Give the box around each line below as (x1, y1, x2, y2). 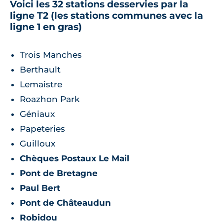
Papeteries (20, 123, 65, 134)
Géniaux (20, 109, 55, 119)
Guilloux (20, 138, 55, 148)
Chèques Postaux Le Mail (20, 153, 129, 163)
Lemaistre (20, 79, 62, 89)
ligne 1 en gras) (10, 21, 82, 33)
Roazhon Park (20, 94, 79, 104)
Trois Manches (20, 49, 82, 60)
